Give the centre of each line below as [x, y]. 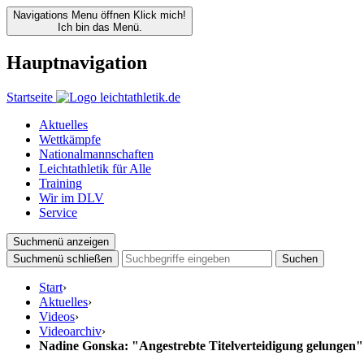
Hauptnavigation [77, 62]
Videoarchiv [70, 331]
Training [61, 183]
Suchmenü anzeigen [61, 241]
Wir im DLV [71, 197]
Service [58, 212]
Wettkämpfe [70, 139]
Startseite [30, 97]
